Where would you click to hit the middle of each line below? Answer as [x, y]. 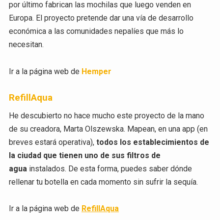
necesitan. [26, 45]
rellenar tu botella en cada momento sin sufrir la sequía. [103, 182]
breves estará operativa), [52, 142]
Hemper [96, 71]
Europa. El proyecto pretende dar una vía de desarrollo [101, 18]
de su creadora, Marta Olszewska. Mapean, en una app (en [108, 129]
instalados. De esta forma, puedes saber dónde [109, 169]
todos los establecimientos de [152, 142]
